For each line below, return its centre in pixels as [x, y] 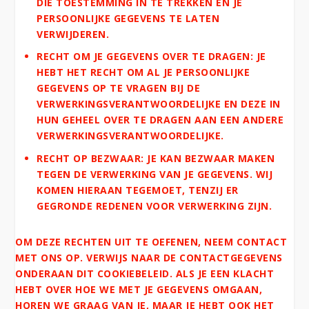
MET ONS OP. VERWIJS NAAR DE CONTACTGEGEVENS [149, 258]
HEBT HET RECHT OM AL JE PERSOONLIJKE [143, 72]
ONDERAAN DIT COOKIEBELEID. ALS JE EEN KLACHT [145, 274]
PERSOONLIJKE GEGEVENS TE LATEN [128, 18]
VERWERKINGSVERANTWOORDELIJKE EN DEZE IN [159, 104]
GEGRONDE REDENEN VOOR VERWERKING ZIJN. [154, 206]
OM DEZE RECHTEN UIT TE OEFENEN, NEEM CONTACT [151, 242]
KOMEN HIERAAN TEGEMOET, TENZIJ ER [138, 190]
